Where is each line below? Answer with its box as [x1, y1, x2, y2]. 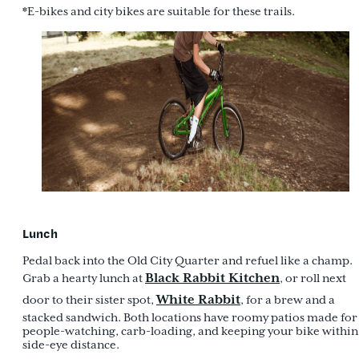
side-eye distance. [22, 337, 119, 352]
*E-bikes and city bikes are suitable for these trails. [22, 5, 295, 19]
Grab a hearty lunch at [22, 271, 145, 285]
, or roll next [280, 271, 346, 285]
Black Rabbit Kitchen [145, 269, 280, 286]
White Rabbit [156, 291, 240, 308]
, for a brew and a [240, 292, 335, 307]
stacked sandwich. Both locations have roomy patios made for [22, 310, 357, 325]
